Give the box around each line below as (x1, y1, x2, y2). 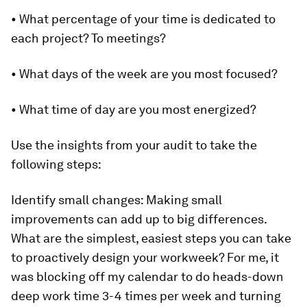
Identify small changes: (11, 193, 146, 207)
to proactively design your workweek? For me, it (11, 250, 279, 265)
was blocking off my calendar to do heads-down (11, 269, 284, 284)
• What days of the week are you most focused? (11, 66, 278, 81)
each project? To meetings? (11, 31, 166, 45)
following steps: (11, 157, 101, 171)
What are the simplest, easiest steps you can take (11, 231, 291, 245)
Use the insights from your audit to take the (11, 138, 257, 152)
